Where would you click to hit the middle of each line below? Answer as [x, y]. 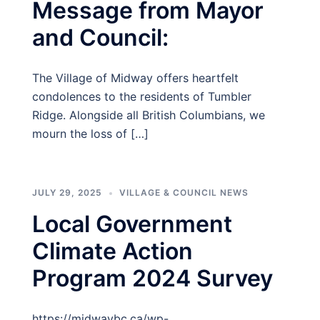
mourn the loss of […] [90, 134]
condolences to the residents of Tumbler [142, 96]
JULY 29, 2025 [67, 192]
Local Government [132, 224]
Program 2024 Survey [152, 278]
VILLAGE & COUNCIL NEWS [184, 192]
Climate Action [112, 251]
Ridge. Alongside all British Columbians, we [149, 115]
